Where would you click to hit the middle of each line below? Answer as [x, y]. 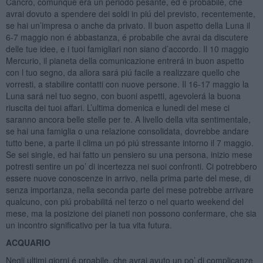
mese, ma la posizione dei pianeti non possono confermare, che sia [131, 213]
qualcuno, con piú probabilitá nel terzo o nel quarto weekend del [124, 201]
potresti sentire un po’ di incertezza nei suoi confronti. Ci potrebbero [131, 166]
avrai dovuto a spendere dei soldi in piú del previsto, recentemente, [130, 13]
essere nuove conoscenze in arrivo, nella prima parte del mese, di [128, 178]
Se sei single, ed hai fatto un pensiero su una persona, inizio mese [129, 154]
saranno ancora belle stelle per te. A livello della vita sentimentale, [128, 119]
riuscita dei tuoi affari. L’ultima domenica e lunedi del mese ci [117, 107]
